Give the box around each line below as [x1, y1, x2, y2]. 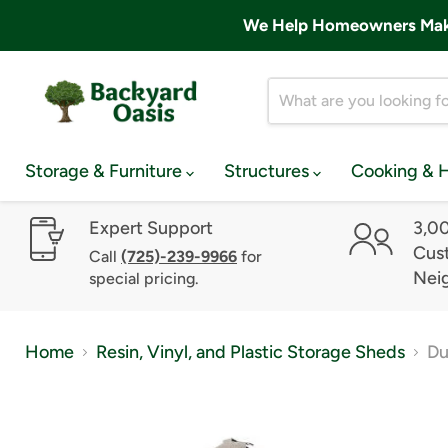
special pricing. [89, 268, 199, 288]
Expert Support [89, 217, 213, 239]
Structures [224, 160, 313, 182]
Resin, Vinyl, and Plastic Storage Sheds [96, 341, 405, 363]
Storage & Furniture [25, 160, 186, 182]
